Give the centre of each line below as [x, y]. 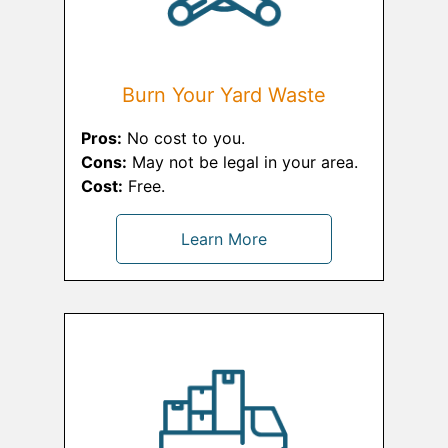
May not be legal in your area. [242, 161]
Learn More [224, 238]
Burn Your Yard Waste [224, 94]
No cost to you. [183, 137]
